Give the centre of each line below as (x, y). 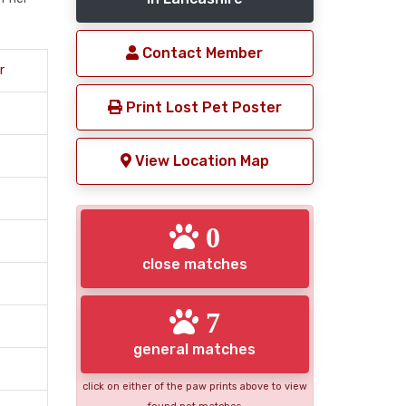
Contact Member (201, 53)
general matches (195, 350)
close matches (194, 264)
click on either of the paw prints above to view (194, 387)
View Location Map (200, 161)
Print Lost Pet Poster (202, 107)
